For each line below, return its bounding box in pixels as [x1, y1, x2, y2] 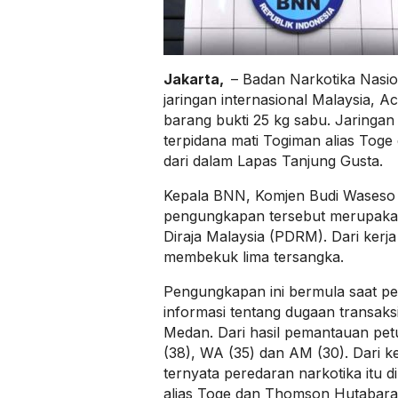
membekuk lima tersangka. [163, 248, 344, 266]
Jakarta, [163, 70, 227, 88]
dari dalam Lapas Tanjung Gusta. [163, 152, 383, 170]
